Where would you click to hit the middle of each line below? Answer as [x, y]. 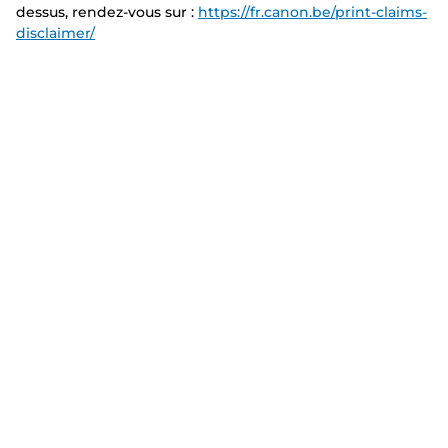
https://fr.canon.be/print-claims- [312, 11]
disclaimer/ [55, 32]
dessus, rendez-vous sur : [107, 11]
